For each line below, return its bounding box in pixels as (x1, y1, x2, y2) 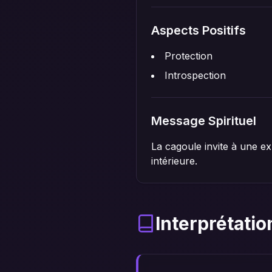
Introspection (165, 69, 226, 81)
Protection (165, 50, 212, 62)
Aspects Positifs (151, 23, 246, 38)
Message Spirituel (151, 114, 256, 128)
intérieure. (151, 155, 197, 167)
